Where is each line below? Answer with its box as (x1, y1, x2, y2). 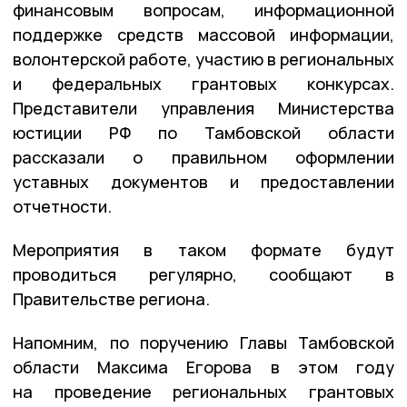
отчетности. (13, 194, 112, 217)
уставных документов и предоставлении (13, 170, 394, 193)
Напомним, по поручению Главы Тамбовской (13, 331, 394, 353)
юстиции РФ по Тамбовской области (13, 121, 394, 144)
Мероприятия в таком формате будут (13, 238, 394, 261)
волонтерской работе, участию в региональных (13, 47, 394, 70)
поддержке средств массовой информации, (13, 23, 394, 45)
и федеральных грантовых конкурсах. (13, 72, 394, 94)
